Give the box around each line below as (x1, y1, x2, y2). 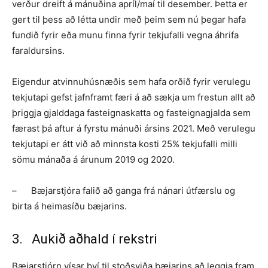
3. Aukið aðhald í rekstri (12, 231, 157, 246)
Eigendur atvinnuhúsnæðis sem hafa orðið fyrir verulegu (12, 75, 251, 87)
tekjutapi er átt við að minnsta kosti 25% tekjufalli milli (12, 138, 237, 150)
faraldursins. (12, 44, 65, 56)
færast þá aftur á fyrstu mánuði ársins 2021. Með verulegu (12, 122, 255, 134)
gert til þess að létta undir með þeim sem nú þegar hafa (12, 13, 246, 25)
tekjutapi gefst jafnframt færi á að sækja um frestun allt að (12, 91, 255, 103)
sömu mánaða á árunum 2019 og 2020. (12, 153, 175, 165)
